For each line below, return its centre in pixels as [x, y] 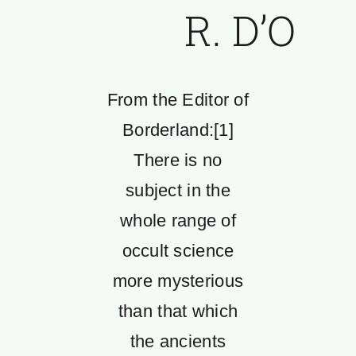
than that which [178, 311]
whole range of [178, 221]
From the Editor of [178, 100]
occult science [178, 251]
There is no [178, 160]
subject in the [178, 190]
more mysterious [178, 281]
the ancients [178, 341]
